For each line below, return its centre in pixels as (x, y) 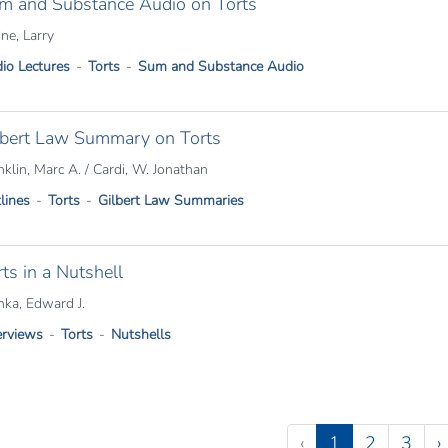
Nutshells (140, 334)
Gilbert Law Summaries (170, 200)
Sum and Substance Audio (220, 66)
